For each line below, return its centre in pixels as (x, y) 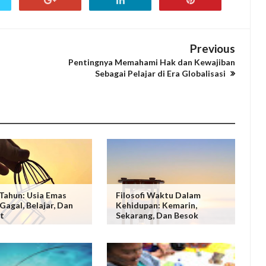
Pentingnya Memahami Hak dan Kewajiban (152, 62)
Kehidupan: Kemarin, (157, 205)
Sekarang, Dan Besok (157, 215)
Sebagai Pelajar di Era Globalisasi (161, 73)
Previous (213, 48)
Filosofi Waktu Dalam (159, 195)
